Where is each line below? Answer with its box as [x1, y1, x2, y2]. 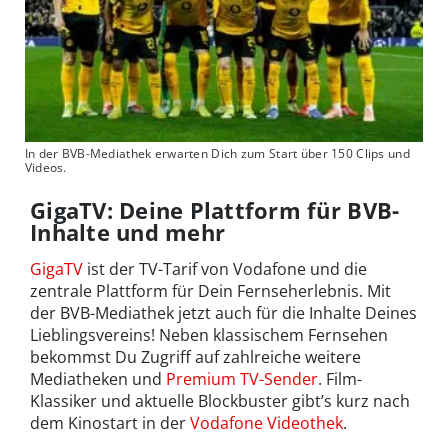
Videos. [24, 158, 67, 176]
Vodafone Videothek [190, 411, 343, 434]
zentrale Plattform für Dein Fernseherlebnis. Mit [30, 279, 391, 302]
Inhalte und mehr [30, 216, 226, 247]
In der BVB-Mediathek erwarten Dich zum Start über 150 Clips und [24, 144, 410, 162]
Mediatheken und [30, 367, 166, 390]
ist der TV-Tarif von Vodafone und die [83, 257, 367, 280]
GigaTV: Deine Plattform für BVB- [30, 194, 400, 225]
